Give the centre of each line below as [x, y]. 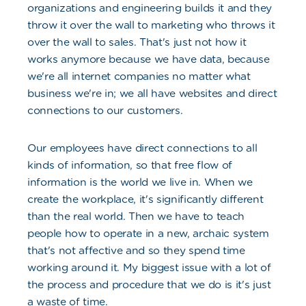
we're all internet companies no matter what [139, 76]
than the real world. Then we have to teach [136, 217]
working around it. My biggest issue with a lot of [149, 268]
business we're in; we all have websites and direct [152, 94]
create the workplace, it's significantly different [145, 199]
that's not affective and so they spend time [136, 251]
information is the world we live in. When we [140, 182]
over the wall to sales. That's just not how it [137, 42]
